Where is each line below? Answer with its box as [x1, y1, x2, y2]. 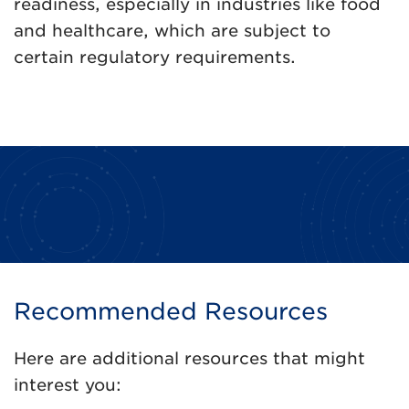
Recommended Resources [14, 298, 328, 326]
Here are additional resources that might [14, 348, 365, 368]
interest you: [14, 374, 121, 394]
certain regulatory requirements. [14, 47, 296, 68]
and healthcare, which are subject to [14, 21, 330, 41]
